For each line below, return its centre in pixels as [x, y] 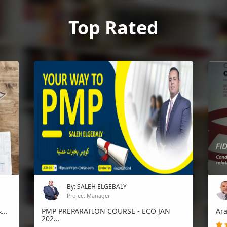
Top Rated [113, 28]
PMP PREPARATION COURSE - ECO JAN [106, 211]
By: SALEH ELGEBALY [97, 187]
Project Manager [88, 195]
